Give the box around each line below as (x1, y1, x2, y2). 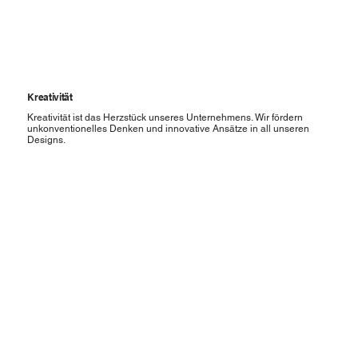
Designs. (27, 134, 66, 146)
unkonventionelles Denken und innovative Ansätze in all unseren (27, 123, 310, 135)
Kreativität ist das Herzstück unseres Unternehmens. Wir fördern (27, 112, 304, 124)
